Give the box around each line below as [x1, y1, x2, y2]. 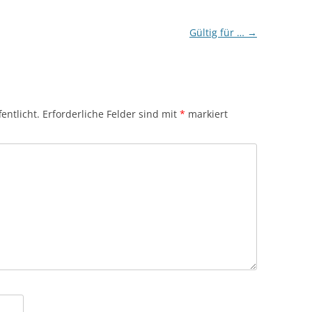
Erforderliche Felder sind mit [42, 107, 180, 120]
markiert [185, 107, 228, 120]
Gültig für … [189, 26, 247, 39]
